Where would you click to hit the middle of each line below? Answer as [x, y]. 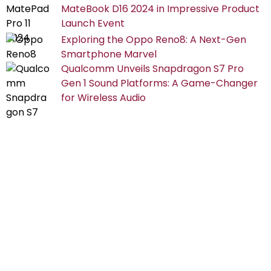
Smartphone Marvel [109, 54]
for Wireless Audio [103, 97]
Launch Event [93, 23]
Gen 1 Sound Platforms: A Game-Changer [159, 83]
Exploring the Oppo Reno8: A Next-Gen [154, 39]
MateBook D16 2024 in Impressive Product [160, 8]
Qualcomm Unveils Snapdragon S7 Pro [152, 68]
